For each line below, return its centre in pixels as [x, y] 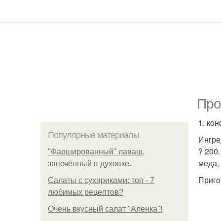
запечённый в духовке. [90, 164]
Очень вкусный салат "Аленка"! [105, 209]
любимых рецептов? [86, 192]
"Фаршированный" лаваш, [96, 152]
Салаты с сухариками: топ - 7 [101, 180]
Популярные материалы [93, 135]
